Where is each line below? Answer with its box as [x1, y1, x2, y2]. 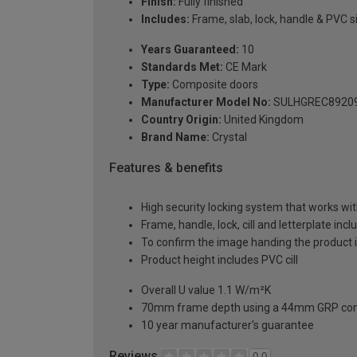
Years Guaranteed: [141, 42, 239, 56]
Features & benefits [109, 159, 223, 175]
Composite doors [170, 77, 258, 91]
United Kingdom [222, 112, 304, 126]
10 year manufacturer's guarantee [141, 319, 314, 332]
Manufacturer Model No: [141, 95, 271, 108]
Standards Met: [141, 60, 223, 73]
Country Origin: [141, 112, 222, 126]
